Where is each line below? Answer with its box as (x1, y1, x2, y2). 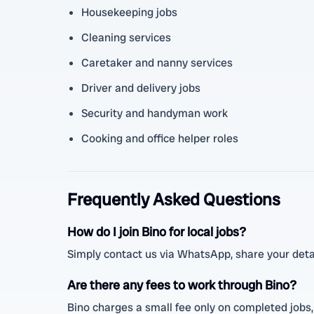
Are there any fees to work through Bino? (67, 277, 296, 293)
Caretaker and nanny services (81, 55, 233, 70)
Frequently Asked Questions (67, 189, 280, 210)
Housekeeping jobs (81, 5, 177, 20)
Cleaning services (81, 30, 171, 45)
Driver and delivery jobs (81, 81, 200, 95)
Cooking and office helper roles (81, 131, 238, 146)
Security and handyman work (81, 106, 228, 121)
